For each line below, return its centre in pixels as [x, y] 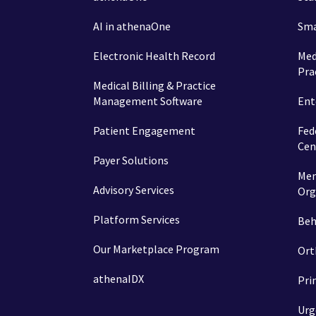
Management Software [148, 101]
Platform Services [136, 219]
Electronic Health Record [154, 56]
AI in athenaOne [132, 26]
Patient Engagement [144, 130]
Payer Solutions [131, 160]
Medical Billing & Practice [154, 85]
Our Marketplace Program [156, 249]
